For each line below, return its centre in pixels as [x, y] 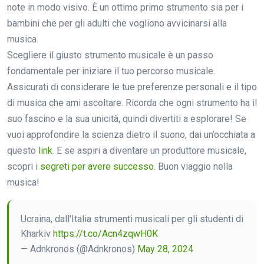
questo [23, 151]
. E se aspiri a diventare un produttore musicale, [149, 151]
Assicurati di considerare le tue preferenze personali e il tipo [132, 87]
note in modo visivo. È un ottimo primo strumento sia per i [125, 8]
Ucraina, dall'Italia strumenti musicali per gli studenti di [132, 219]
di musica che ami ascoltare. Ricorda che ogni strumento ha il [132, 103]
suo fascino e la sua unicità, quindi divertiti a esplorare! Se [127, 119]
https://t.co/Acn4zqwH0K [105, 234]
